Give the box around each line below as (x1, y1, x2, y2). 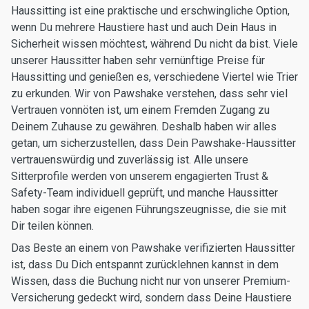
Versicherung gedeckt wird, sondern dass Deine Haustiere (11, 291, 292, 304)
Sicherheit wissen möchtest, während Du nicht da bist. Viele (11, 37, 298, 50)
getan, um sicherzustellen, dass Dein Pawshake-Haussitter (11, 137, 296, 150)
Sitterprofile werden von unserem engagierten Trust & (11, 170, 268, 183)
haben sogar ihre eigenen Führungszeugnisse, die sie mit (11, 203, 286, 216)
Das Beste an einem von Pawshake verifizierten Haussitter (11, 241, 295, 255)
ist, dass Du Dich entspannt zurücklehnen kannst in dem (11, 258, 279, 271)
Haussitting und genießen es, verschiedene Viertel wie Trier (11, 70, 298, 83)
